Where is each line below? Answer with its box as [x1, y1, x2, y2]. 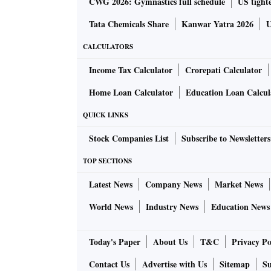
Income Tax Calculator [89, 64, 172, 77]
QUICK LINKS [83, 110, 128, 120]
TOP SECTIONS [83, 156, 132, 166]
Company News [145, 178, 202, 191]
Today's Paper [89, 235, 140, 249]
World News [89, 200, 133, 214]
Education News [211, 200, 270, 214]
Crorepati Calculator [185, 64, 262, 77]
